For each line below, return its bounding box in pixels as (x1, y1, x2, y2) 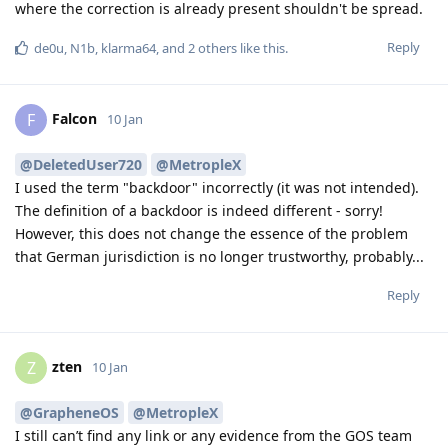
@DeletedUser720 (20, 154, 142, 174)
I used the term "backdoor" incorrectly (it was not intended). (15, 177, 419, 197)
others (195, 39, 237, 58)
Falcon (52, 108, 97, 128)
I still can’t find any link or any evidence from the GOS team (15, 425, 412, 445)
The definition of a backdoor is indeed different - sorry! (15, 200, 383, 220)
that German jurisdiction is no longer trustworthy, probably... (15, 246, 424, 266)
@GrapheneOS (20, 402, 119, 422)
